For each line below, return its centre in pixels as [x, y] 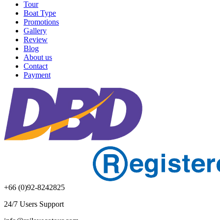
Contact [36, 66]
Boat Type [40, 13]
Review [36, 39]
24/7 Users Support [34, 204]
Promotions [41, 22]
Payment [37, 75]
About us [38, 57]
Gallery [35, 30]
